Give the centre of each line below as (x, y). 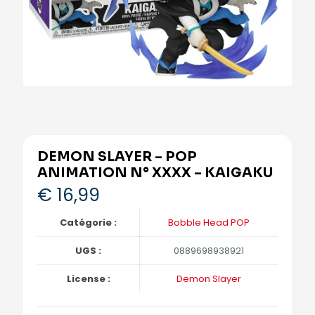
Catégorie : (88, 223)
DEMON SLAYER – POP (117, 157)
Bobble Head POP (209, 223)
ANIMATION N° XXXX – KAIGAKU (155, 173)
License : (88, 279)
